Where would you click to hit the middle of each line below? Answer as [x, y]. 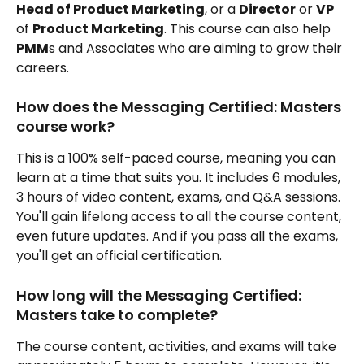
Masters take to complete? [117, 314]
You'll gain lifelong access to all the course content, [180, 217]
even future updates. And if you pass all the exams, [179, 236]
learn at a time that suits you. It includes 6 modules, [180, 178]
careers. [43, 68]
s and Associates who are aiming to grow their [197, 48]
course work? [65, 127]
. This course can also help [249, 29]
